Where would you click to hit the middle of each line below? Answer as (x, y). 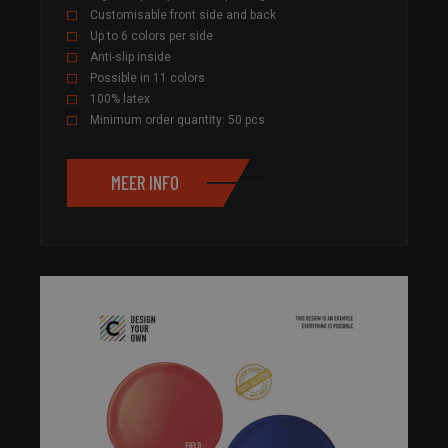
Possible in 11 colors (147, 77)
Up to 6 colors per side (151, 35)
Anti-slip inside (130, 56)
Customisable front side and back (183, 14)
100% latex (120, 98)
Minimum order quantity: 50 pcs (177, 119)
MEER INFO (144, 183)
